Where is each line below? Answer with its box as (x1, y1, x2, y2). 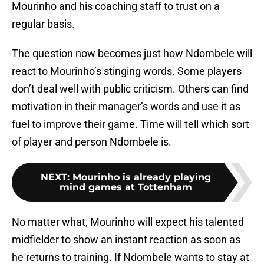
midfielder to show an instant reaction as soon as (12, 233, 240, 246)
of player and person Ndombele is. (12, 136, 171, 148)
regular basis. (12, 18, 75, 31)
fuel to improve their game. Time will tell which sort (12, 118, 249, 131)
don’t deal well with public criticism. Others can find (12, 82, 249, 95)
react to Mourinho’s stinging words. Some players (12, 65, 242, 78)
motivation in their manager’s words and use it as (12, 100, 240, 113)
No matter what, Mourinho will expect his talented (12, 216, 244, 229)
